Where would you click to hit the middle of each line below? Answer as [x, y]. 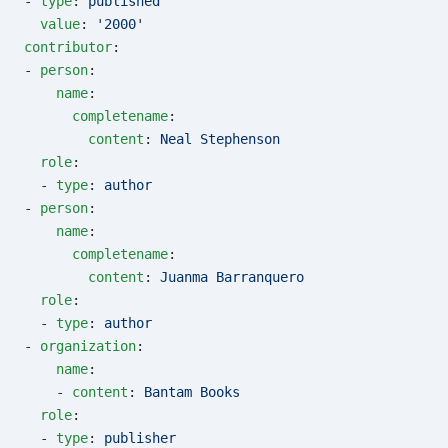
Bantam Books [192, 392]
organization [88, 346]
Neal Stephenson [220, 139]
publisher [140, 438]
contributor [68, 47]
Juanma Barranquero [232, 277]
